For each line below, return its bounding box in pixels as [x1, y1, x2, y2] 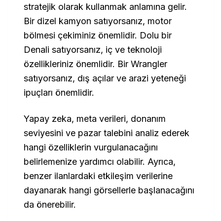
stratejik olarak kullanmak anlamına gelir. [24, 1, 187, 12]
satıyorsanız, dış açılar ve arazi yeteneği [24, 73, 186, 83]
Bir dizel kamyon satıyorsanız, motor [24, 16, 172, 26]
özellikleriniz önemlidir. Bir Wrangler [24, 59, 167, 69]
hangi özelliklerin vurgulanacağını [24, 142, 158, 152]
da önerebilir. [24, 199, 76, 210]
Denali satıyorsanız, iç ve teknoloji [24, 44, 162, 55]
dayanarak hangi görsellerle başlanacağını [24, 185, 194, 195]
